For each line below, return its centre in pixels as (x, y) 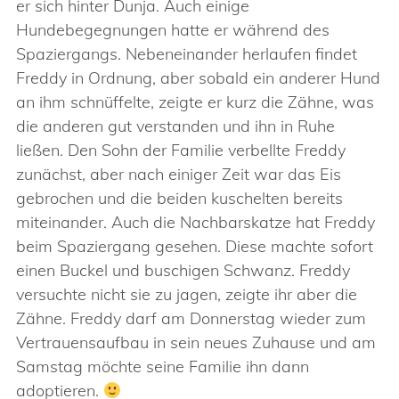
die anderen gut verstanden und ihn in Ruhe (175, 126)
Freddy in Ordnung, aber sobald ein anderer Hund (198, 78)
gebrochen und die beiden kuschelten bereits (179, 198)
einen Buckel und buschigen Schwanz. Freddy (183, 270)
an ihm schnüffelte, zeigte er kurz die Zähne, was (195, 102)
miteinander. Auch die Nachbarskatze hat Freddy (195, 222)
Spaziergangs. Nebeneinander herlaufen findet (187, 54)
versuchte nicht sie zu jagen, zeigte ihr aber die (187, 294)
